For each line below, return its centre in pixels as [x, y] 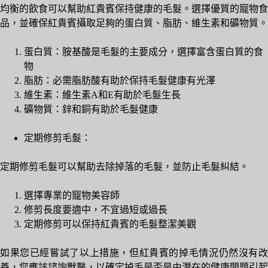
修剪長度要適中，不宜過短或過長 [96, 210]
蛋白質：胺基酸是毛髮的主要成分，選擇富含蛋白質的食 [144, 52]
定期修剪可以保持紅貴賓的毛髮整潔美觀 [110, 224]
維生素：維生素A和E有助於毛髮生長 [102, 95]
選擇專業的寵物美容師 [72, 196]
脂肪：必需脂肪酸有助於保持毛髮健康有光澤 [120, 81]
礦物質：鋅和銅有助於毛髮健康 [91, 109]
